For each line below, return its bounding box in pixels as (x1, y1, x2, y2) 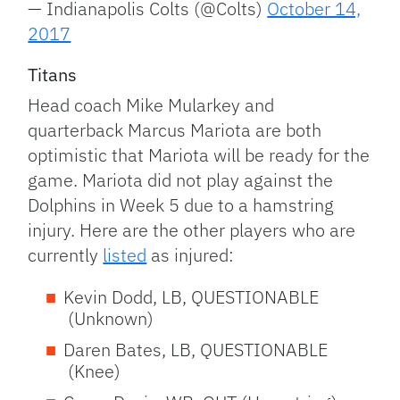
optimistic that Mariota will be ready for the (28, 143, 371, 168)
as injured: (146, 243, 235, 268)
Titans (28, 62, 78, 87)
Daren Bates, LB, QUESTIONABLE (63, 337, 329, 362)
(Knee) (68, 359, 121, 384)
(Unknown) (68, 306, 154, 331)
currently (28, 243, 104, 268)
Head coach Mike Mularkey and (28, 93, 275, 118)
